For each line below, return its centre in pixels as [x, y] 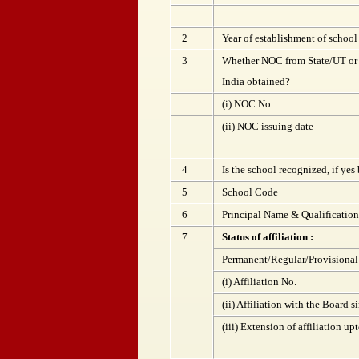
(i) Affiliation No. [259, 282]
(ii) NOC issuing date [268, 126]
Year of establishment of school [290, 38]
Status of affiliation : [268, 237]
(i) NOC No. [248, 104]
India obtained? [256, 81]
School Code [250, 192]
